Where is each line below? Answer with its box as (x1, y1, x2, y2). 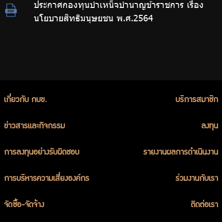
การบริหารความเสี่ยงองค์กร (4, 176, 89, 183)
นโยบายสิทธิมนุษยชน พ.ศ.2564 (34, 12, 154, 24)
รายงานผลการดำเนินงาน (143, 150, 218, 157)
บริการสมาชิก (175, 97, 218, 104)
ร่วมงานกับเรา (175, 176, 218, 183)
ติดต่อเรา (191, 202, 218, 209)
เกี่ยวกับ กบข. (4, 97, 47, 104)
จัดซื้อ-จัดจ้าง (4, 202, 44, 209)
